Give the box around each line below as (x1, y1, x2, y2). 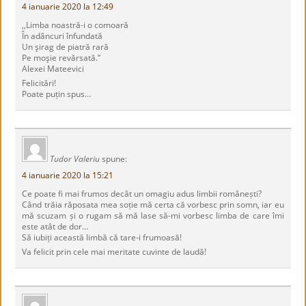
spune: (102, 153, 128, 165)
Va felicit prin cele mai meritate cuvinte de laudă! (22, 246, 207, 258)
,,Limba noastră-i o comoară (22, 19, 129, 31)
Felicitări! (22, 77, 57, 89)
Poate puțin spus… (22, 88, 92, 100)
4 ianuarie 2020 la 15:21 (22, 169, 114, 181)
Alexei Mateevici (22, 63, 85, 74)
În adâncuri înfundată (22, 30, 103, 42)
